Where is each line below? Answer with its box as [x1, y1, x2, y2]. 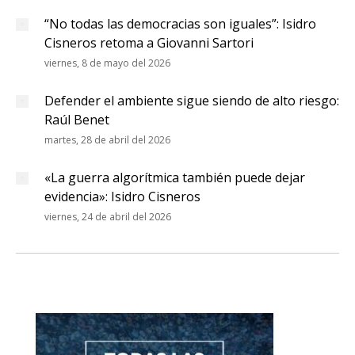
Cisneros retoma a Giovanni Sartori [44, 34, 254, 52]
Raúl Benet [44, 111, 109, 128]
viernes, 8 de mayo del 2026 [44, 56, 170, 70]
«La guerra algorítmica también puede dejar [44, 169, 305, 186]
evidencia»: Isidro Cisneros [44, 188, 200, 205]
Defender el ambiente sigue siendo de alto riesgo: [44, 92, 339, 109]
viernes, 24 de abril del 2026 [44, 210, 171, 223]
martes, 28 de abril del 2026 [44, 133, 170, 147]
